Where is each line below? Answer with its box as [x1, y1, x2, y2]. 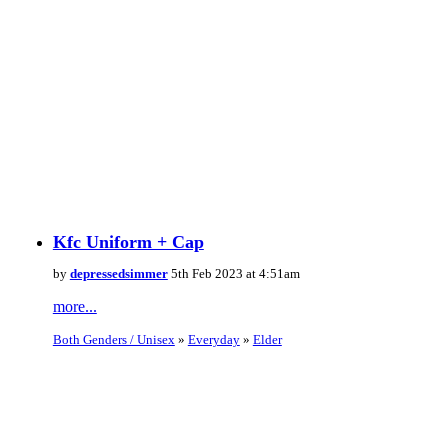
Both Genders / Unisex [52, 332, 175, 348]
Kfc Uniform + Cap [52, 232, 204, 253]
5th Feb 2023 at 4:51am [167, 266, 300, 282]
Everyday [187, 332, 240, 348]
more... [52, 298, 97, 316]
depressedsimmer [69, 266, 168, 282]
